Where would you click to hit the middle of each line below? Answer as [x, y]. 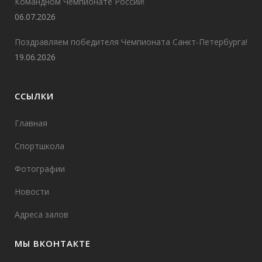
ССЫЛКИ [34, 96]
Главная [31, 123]
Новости [32, 192]
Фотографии [40, 169]
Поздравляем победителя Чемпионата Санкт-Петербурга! [131, 42]
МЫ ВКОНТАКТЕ [53, 244]
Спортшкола [39, 146]
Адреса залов [42, 215]
